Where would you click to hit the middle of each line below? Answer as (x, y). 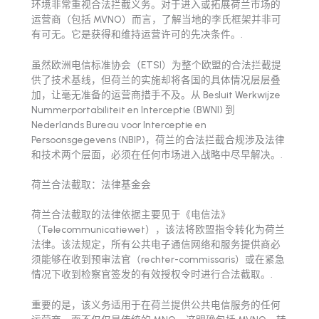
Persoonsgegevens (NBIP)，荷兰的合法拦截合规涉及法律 (158, 139)
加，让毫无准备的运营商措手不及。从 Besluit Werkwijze (156, 94)
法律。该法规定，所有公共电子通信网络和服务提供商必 (156, 244)
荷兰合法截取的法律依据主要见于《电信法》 (131, 214)
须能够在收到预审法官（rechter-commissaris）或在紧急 (158, 259)
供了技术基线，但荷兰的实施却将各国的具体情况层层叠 (156, 79)
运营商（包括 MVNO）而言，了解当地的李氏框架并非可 (156, 19)
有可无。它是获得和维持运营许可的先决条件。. (137, 34)
